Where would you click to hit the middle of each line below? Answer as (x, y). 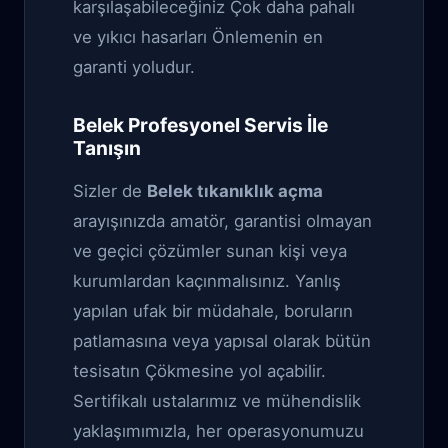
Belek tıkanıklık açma (235, 191)
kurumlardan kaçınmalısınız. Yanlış (207, 281)
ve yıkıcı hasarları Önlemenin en (198, 37)
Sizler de (110, 191)
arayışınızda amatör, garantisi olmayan (222, 221)
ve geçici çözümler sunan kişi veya (210, 251)
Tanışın (107, 148)
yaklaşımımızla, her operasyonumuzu (218, 431)
